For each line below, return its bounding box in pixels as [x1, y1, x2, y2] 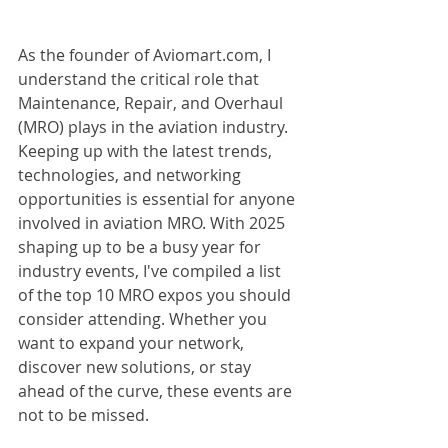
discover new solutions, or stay [18, 356, 255, 378]
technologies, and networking [18, 164, 245, 186]
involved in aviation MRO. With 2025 [18, 212, 289, 234]
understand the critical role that [18, 68, 263, 90]
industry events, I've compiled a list [18, 260, 285, 282]
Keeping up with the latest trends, [18, 140, 276, 162]
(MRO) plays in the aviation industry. [18, 116, 292, 138]
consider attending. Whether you [18, 308, 271, 330]
